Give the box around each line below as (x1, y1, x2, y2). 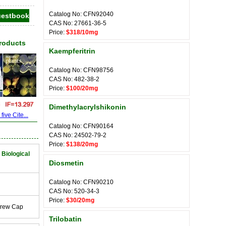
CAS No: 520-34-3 (49, 188, 99, 195)
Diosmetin (49, 159, 84, 167)
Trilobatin (49, 215, 82, 223)
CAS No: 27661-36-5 (49, 20, 106, 27)
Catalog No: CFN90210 (49, 179, 114, 186)
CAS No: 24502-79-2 (49, 132, 106, 139)
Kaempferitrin (49, 47, 95, 55)
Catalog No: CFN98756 (49, 67, 114, 74)
